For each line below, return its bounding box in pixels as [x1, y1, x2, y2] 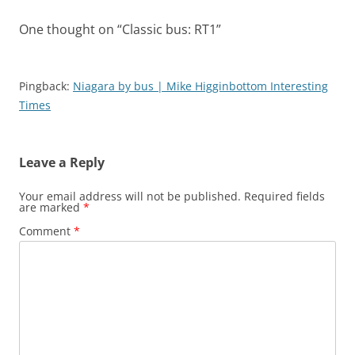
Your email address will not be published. [19, 189, 241, 204]
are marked [19, 200, 83, 216]
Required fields [244, 189, 325, 204]
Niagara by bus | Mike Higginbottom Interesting [73, 78, 328, 94]
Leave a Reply [19, 154, 105, 172]
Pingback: [19, 78, 73, 94]
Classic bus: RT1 [122, 21, 216, 39]
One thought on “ [19, 21, 122, 39]
